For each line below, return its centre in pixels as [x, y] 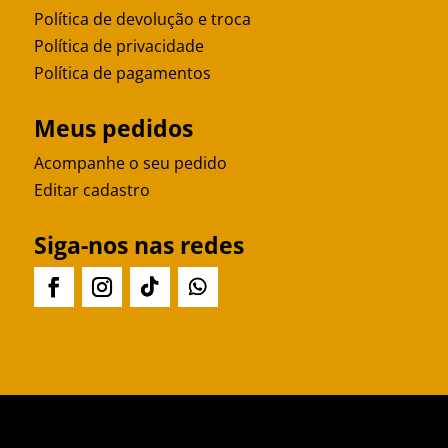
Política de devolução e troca [142, 19]
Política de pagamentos [122, 73]
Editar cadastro [91, 190]
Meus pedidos [113, 128]
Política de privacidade [118, 46]
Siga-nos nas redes [138, 245]
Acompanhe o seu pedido [130, 163]
